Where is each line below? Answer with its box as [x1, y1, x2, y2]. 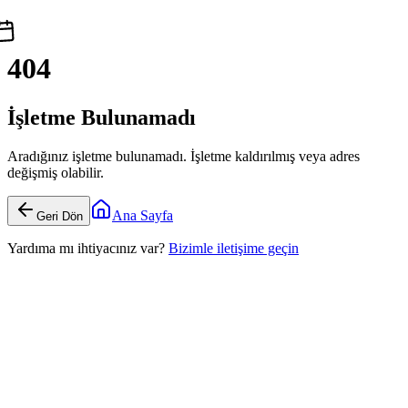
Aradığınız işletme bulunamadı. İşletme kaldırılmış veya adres [7, 148, 360, 164]
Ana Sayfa [112, 207, 173, 223]
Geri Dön [36, 209, 83, 223]
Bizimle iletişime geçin [168, 240, 299, 256]
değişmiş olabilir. [7, 164, 104, 180]
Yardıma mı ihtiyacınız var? [7, 240, 165, 256]
